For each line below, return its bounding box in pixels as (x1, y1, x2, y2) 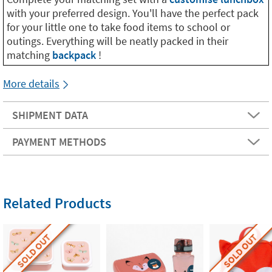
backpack (52, 48, 98, 62)
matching (7, 48, 52, 62)
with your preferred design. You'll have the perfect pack (7, 6, 259, 20)
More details (3, 76, 59, 90)
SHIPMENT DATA (12, 108, 88, 122)
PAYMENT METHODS (12, 135, 106, 149)
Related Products (3, 194, 111, 212)
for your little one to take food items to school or (7, 20, 230, 34)
